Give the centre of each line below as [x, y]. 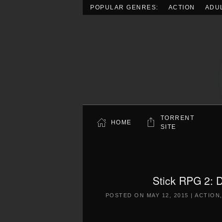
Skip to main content [54, 27]
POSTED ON [126, 195]
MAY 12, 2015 [167, 195]
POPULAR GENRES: [124, 7]
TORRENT [177, 118]
